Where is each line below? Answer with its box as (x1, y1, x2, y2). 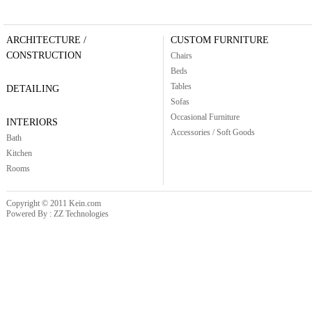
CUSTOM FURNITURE (171, 35, 269, 45)
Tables (171, 81, 192, 91)
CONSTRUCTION (6, 50, 81, 61)
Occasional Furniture (171, 112, 240, 122)
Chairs (171, 51, 192, 61)
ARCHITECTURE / (6, 35, 86, 45)
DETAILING (6, 84, 59, 94)
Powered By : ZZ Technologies (6, 209, 109, 219)
